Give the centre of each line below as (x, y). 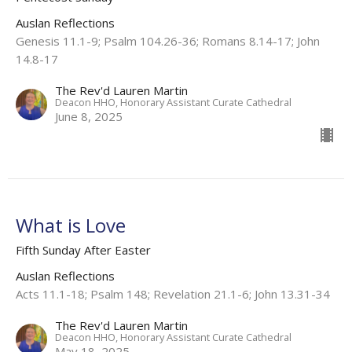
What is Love (71, 225)
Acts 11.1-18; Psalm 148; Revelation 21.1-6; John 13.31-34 (173, 293)
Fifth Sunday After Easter (83, 249)
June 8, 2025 (89, 116)
